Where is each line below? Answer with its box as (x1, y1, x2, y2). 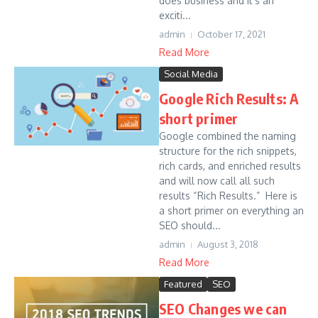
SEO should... (159, 219, 221, 231)
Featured (164, 278, 202, 290)
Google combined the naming (159, 130, 296, 142)
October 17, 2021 (197, 28, 265, 40)
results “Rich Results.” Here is (159, 190, 297, 202)
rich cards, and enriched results (159, 160, 301, 172)
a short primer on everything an (159, 204, 304, 216)
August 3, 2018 (197, 238, 258, 250)
